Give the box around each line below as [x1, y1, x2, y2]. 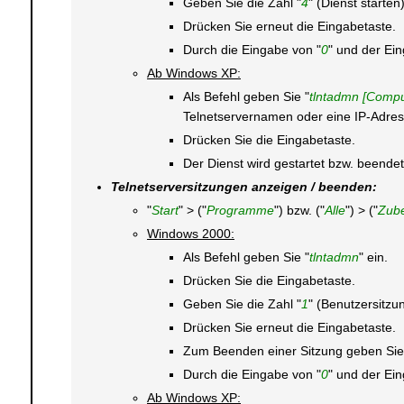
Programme [206, 203, 274, 217]
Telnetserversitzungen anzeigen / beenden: [110, 179, 377, 194]
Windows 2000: [146, 226, 234, 241]
